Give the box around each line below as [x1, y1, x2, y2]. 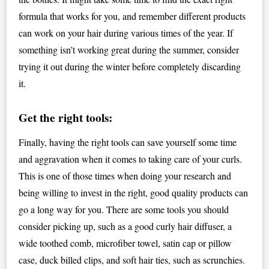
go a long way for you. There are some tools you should [19, 203, 229, 216]
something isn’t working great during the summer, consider [19, 43, 240, 56]
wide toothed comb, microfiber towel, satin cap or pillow [19, 237, 232, 249]
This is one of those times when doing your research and [19, 169, 232, 182]
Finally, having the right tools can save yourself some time [19, 136, 237, 148]
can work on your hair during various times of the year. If [19, 26, 234, 39]
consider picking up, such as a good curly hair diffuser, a [19, 220, 232, 232]
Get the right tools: [19, 109, 113, 126]
